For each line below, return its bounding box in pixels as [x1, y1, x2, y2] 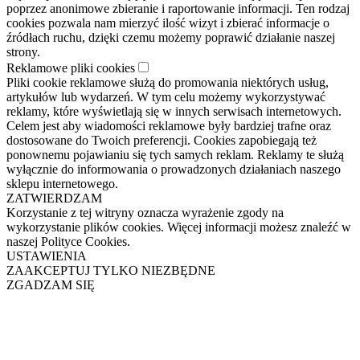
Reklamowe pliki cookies [6, 60, 135, 75]
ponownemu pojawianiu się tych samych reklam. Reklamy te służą [6, 147, 344, 162]
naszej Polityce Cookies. [6, 234, 130, 248]
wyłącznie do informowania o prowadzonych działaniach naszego [6, 162, 341, 176]
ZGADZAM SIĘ [6, 277, 95, 292]
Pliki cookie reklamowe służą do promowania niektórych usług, [6, 75, 329, 89]
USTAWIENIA [6, 248, 87, 263]
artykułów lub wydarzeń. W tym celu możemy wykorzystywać [6, 89, 325, 104]
